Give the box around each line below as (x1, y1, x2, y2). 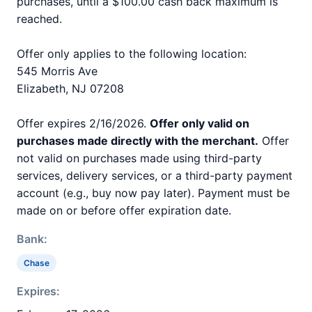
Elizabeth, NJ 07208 (17, 81, 124, 95)
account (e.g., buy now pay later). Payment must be (17, 186, 290, 200)
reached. (17, 12, 62, 26)
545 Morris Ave (17, 64, 97, 78)
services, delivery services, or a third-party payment (17, 169, 292, 182)
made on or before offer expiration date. (17, 203, 231, 217)
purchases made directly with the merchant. (17, 134, 258, 148)
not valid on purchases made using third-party (17, 151, 262, 165)
